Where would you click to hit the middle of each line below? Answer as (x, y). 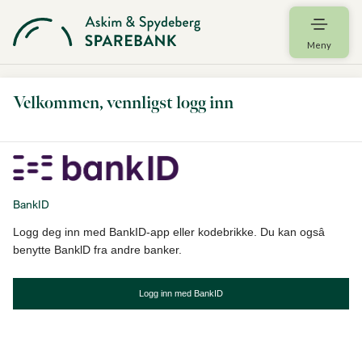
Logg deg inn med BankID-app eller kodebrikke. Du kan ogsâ (169, 232)
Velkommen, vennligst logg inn (123, 103)
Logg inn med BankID (181, 293)
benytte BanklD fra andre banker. (97, 250)
